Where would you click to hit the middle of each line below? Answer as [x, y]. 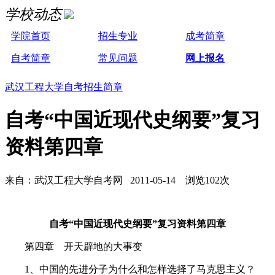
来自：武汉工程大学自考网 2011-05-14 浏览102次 [117, 180]
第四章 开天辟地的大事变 [74, 246]
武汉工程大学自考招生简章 [64, 87]
